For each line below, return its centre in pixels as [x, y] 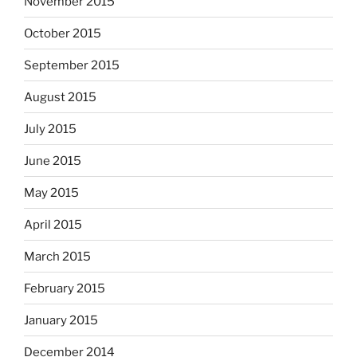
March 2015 [57, 256]
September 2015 [72, 65]
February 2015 [65, 288]
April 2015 [53, 224]
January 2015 [61, 320]
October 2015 [63, 33]
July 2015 [50, 129]
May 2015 [51, 192]
